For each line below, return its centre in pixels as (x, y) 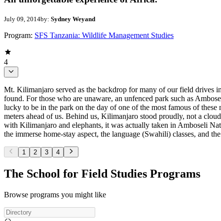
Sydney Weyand (73, 19)
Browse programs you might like (55, 194)
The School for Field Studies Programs (102, 174)
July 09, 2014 (22, 19)
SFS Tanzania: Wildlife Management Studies (104, 35)
